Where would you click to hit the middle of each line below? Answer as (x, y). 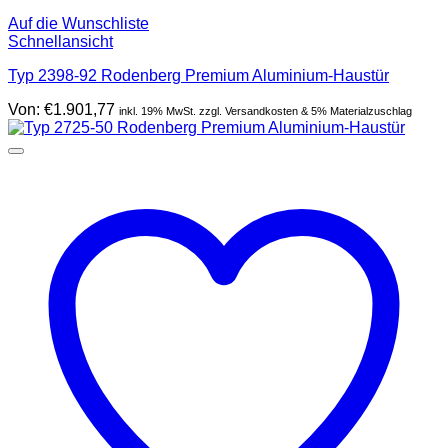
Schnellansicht (60, 41)
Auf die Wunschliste (78, 23)
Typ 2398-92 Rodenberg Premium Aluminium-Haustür (198, 75)
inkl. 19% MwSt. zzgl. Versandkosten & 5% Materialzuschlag (265, 110)
